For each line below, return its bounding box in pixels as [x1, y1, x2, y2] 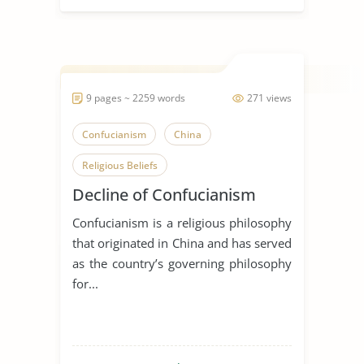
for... [72, 275, 98, 292]
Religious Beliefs [82, 158, 158, 172]
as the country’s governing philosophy [72, 254, 292, 271]
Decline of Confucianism [72, 183, 256, 206]
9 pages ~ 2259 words [86, 90, 185, 105]
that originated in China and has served [72, 234, 292, 251]
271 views [247, 90, 292, 105]
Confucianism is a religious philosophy [72, 214, 292, 231]
